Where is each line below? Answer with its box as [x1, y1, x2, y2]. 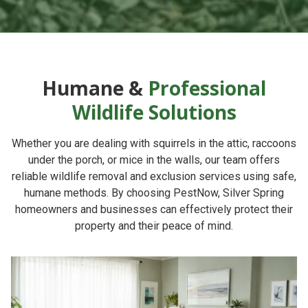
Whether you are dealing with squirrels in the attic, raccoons [12, 136, 296, 150]
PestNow [173, 186, 218, 199]
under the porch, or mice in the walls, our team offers [28, 153, 280, 166]
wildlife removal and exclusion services [50, 169, 243, 183]
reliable [12, 169, 50, 183]
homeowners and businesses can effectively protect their [15, 202, 293, 216]
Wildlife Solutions [71, 98, 236, 125]
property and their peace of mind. [75, 219, 233, 232]
